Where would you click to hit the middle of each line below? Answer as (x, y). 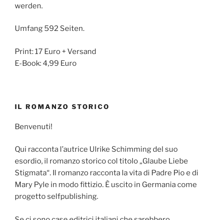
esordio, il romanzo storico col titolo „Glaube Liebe (101, 161)
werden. (29, 6)
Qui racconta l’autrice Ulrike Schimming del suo (96, 150)
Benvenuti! (34, 126)
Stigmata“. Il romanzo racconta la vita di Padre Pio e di (107, 173)
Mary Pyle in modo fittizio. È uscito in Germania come (106, 185)
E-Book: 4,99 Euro (46, 63)
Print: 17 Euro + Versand (55, 51)
